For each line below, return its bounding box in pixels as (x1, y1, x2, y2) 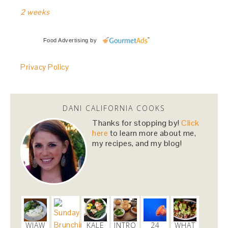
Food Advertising (43, 37, 89, 43)
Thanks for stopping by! (92, 117, 182, 128)
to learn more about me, (109, 127, 196, 138)
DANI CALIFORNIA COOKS (63, 103, 165, 113)
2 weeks (20, 7, 50, 17)
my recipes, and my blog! (92, 137, 182, 149)
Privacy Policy (20, 62, 69, 72)
